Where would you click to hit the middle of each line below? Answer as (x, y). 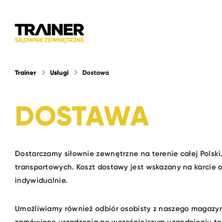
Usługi (59, 73)
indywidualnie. (41, 180)
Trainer (26, 73)
